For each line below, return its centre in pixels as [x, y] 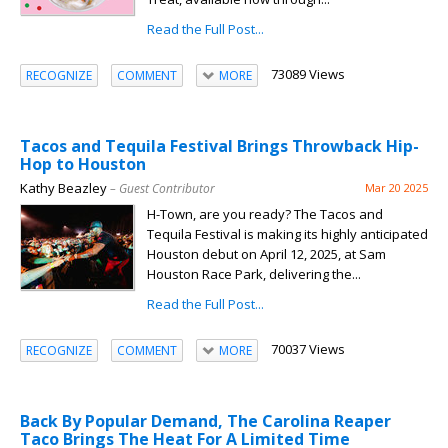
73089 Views [307, 74]
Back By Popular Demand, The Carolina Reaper [205, 421]
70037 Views [307, 349]
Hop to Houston [83, 164]
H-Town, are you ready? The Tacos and [265, 214]
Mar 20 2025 [396, 188]
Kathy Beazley [63, 188]
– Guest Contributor [162, 189]
